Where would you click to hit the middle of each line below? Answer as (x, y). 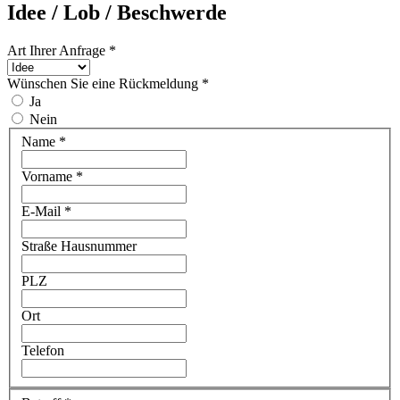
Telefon (43, 351)
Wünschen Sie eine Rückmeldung (104, 83)
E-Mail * (46, 212)
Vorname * (52, 177)
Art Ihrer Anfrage (58, 50)
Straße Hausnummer (79, 246)
